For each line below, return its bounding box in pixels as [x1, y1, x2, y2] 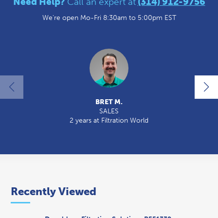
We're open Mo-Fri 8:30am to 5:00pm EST [42, 14, 176, 22]
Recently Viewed [11, 185, 96, 198]
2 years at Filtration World [70, 116, 148, 125]
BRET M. [95, 98, 123, 106]
